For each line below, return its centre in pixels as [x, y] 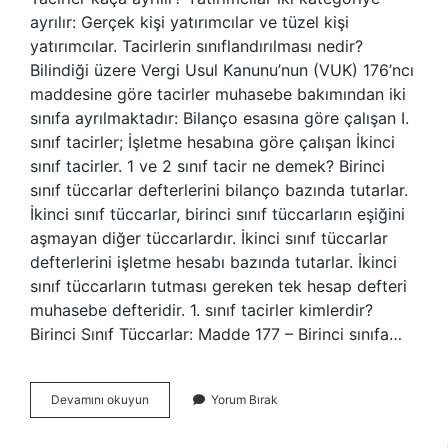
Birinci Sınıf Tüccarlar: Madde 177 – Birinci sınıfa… [216, 334]
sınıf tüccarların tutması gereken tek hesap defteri [218, 286]
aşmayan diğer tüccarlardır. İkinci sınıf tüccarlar [209, 238]
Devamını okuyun [100, 399]
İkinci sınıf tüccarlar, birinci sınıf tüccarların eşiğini [217, 214]
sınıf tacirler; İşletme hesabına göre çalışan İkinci [212, 142]
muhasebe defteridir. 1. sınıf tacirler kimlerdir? [201, 310]
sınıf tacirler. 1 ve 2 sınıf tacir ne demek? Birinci [207, 166]
